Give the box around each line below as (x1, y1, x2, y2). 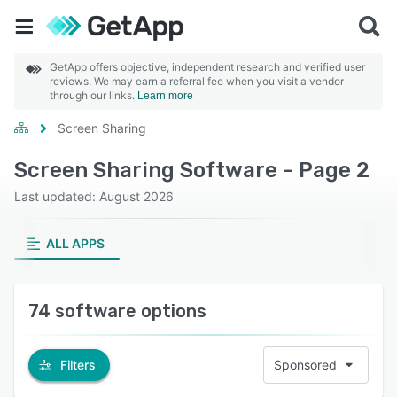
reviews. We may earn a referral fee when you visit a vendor (50, 74, 344, 88)
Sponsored (274, 357, 337, 372)
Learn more (137, 90, 193, 102)
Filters (60, 357, 96, 372)
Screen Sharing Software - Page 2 (14, 158, 370, 183)
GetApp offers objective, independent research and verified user (50, 60, 365, 74)
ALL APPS (45, 236, 105, 251)
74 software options (28, 300, 206, 322)
